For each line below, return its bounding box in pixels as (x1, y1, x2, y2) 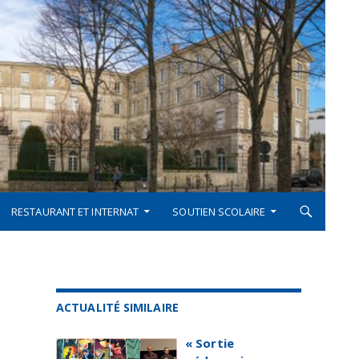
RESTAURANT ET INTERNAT (11, 204, 139, 219)
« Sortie (185, 335, 234, 351)
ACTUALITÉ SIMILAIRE (56, 300, 179, 315)
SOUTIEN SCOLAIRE (172, 204, 265, 219)
